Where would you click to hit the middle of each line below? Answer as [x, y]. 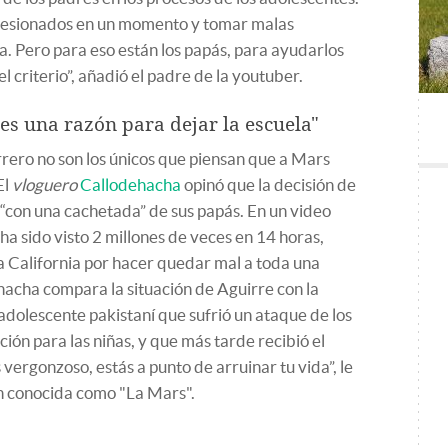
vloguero [44, 184]
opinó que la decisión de [268, 184]
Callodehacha [130, 184]
